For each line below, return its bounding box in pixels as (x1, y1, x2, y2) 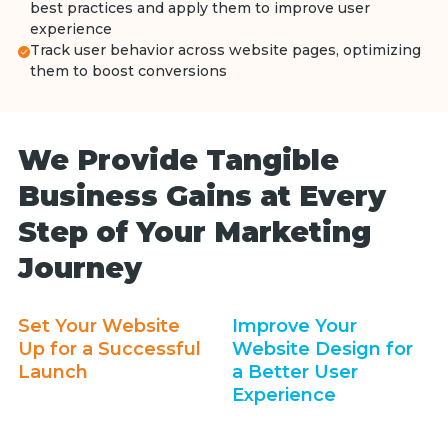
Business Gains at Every (17, 179, 386, 213)
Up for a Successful (17, 338, 201, 360)
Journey (17, 251, 142, 285)
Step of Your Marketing (17, 215, 371, 249)
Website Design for (232, 338, 413, 360)
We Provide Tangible (17, 143, 339, 177)
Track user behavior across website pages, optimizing (29, 41, 421, 59)
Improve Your (232, 315, 357, 337)
